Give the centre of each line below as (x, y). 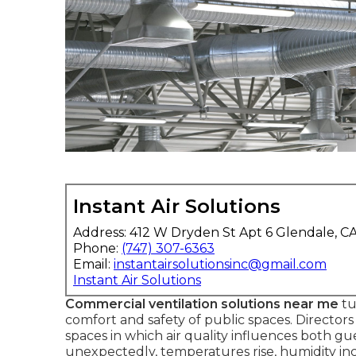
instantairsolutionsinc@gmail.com (220, 264)
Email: (93, 264)
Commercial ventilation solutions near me (202, 304)
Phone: (97, 248)
